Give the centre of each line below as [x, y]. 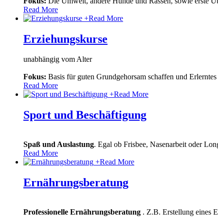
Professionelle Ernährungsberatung [82, 212]
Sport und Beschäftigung [85, 115]
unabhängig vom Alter [58, 59]
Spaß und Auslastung [59, 145]
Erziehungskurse [65, 39]
